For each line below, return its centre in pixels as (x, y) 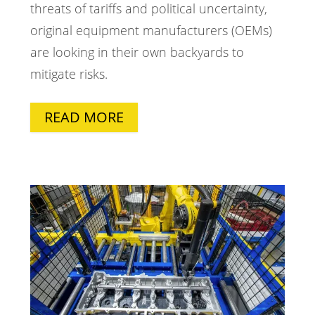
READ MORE (84, 117)
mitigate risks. (69, 74)
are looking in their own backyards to (137, 52)
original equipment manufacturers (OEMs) (151, 31)
